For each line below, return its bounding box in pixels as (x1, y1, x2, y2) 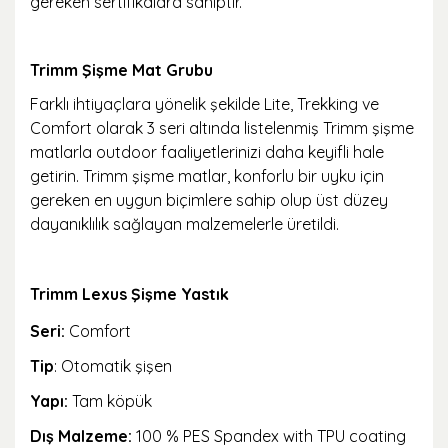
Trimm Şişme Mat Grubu (30, 60, 213, 80)
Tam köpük (72, 391, 152, 411)
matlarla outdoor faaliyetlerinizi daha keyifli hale (30, 142, 384, 162)
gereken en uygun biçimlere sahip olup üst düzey (30, 190, 388, 210)
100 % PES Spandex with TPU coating (136, 426, 406, 446)
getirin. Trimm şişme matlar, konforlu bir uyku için (30, 166, 384, 186)
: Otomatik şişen (54, 356, 172, 376)
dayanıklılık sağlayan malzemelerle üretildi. (30, 214, 339, 234)
